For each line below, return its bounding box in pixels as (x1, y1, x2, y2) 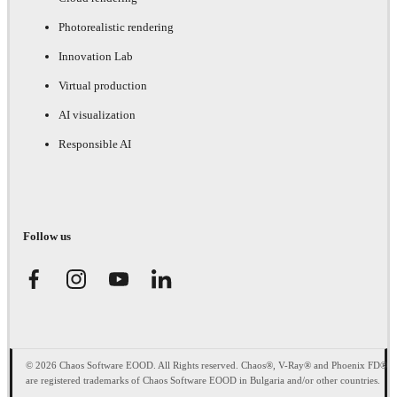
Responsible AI (58, 137, 131, 152)
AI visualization (58, 108, 136, 122)
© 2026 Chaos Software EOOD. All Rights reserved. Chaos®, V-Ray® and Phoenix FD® (26, 359, 387, 370)
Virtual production (58, 79, 147, 93)
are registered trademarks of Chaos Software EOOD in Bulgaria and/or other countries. (26, 374, 380, 385)
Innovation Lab (58, 50, 133, 64)
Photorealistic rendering (58, 20, 174, 35)
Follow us (23, 229, 71, 243)
